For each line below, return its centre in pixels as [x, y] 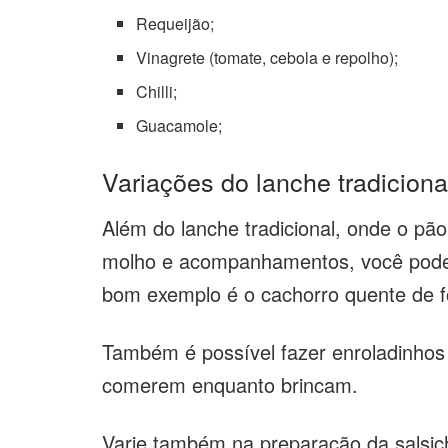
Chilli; [157, 91]
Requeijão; [175, 23]
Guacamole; [179, 125]
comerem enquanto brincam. [230, 384]
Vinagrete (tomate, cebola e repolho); [267, 57]
